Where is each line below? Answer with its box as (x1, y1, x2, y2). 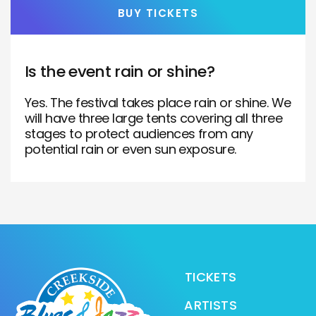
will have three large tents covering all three (25, 109, 283, 127)
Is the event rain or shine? (25, 61, 215, 83)
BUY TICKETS (117, 6, 199, 20)
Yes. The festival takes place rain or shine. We (25, 94, 291, 111)
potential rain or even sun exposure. (25, 140, 236, 158)
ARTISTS (184, 296, 237, 314)
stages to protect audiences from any (25, 125, 253, 142)
